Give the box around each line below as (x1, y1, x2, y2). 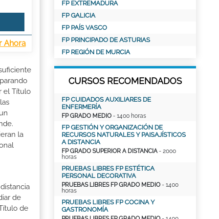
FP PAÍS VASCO (62, 24, 107, 31)
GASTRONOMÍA (62, 206, 108, 213)
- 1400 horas (111, 112, 146, 119)
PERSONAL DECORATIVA (62, 172, 136, 179)
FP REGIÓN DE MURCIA (62, 48, 130, 56)
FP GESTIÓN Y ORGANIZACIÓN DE (62, 124, 163, 131)
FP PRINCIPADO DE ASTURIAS (62, 36, 150, 44)
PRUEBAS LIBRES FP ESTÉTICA (62, 165, 154, 172)
